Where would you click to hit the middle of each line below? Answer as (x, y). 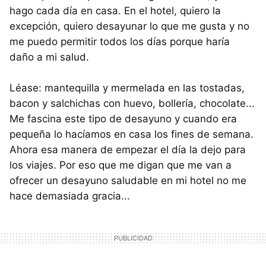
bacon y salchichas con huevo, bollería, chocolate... (132, 104)
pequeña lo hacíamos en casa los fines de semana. (132, 134)
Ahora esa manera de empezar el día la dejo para (128, 150)
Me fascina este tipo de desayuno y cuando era (123, 119)
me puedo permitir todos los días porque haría (120, 42)
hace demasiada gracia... (70, 196)
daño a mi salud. (49, 57)
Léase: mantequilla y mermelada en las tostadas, (127, 88)
